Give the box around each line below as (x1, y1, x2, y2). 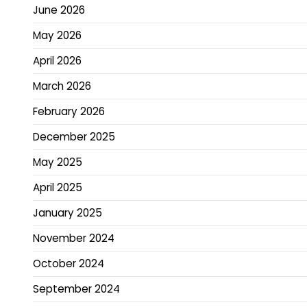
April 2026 (33, 53, 82, 69)
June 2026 (33, 3, 85, 18)
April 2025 (33, 180, 82, 195)
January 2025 (33, 206, 102, 221)
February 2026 (33, 104, 105, 119)
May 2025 (33, 155, 82, 170)
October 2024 (33, 256, 104, 271)
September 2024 (33, 282, 120, 297)
